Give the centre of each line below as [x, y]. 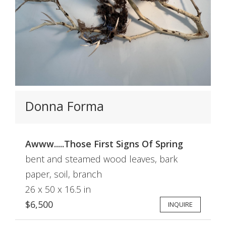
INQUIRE [180, 204]
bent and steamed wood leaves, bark [101, 159]
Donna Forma [65, 106]
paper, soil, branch [64, 174]
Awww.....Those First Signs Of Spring [104, 144]
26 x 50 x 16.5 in [58, 189]
